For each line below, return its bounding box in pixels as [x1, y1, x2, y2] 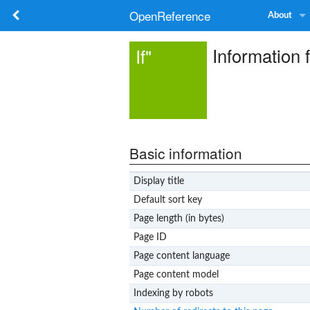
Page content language [133, 250, 230, 261]
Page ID [133, 232, 167, 242]
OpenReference [129, 7, 210, 24]
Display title [133, 176, 184, 186]
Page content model [133, 269, 219, 280]
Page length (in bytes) [133, 213, 224, 224]
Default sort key [133, 194, 202, 205]
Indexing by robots [133, 288, 213, 298]
